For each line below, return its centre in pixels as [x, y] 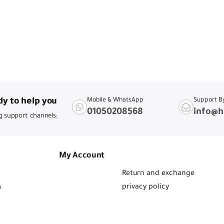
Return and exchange [158, 174]
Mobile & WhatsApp [115, 100]
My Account [82, 156]
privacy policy [145, 187]
